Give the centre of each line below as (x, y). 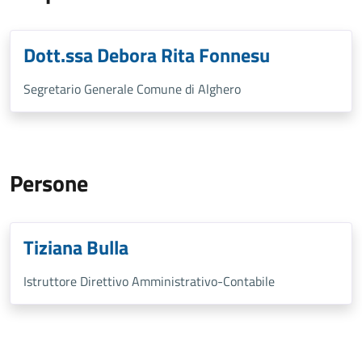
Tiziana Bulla (76, 247)
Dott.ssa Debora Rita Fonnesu (147, 55)
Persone (49, 183)
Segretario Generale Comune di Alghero (132, 89)
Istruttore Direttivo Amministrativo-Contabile (149, 281)
